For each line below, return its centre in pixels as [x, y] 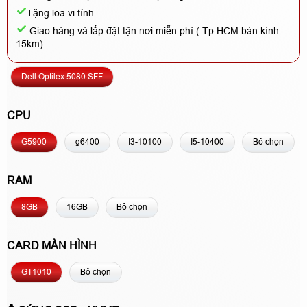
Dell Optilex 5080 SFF [62, 77]
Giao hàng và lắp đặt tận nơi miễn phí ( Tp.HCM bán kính [153, 31]
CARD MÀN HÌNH [52, 246]
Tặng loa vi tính [60, 13]
